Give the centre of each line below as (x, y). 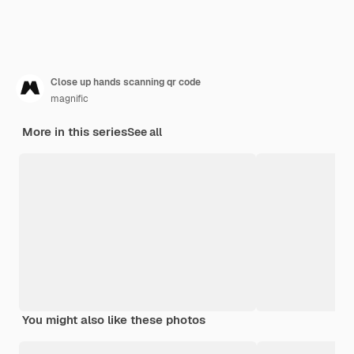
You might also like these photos (114, 319)
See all (145, 132)
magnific (70, 98)
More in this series (75, 131)
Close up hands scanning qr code (126, 82)
